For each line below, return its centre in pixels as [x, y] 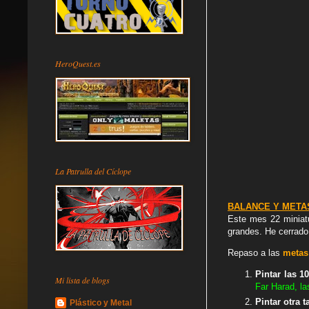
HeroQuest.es [78, 63]
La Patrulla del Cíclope [93, 171]
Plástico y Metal [101, 302]
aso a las [263, 253]
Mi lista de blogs [82, 280]
